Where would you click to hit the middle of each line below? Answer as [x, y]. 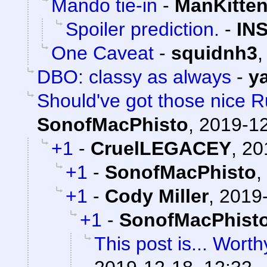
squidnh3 [214, 53]
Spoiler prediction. [142, 30]
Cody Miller [157, 196]
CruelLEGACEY [161, 149]
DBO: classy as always [134, 77]
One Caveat [103, 53]
